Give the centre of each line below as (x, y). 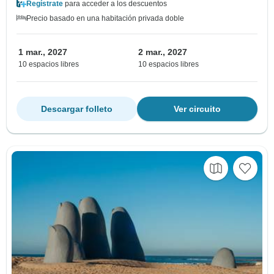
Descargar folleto (77, 109)
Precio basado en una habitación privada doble (105, 18)
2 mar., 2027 (163, 52)
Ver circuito (197, 109)
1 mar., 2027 (43, 52)
